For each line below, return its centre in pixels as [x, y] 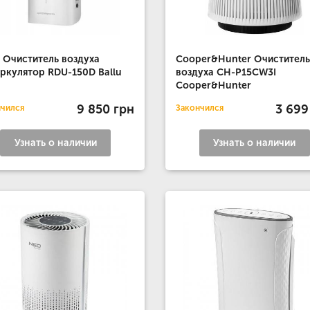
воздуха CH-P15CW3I [226, 72]
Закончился [199, 108]
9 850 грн [105, 109]
